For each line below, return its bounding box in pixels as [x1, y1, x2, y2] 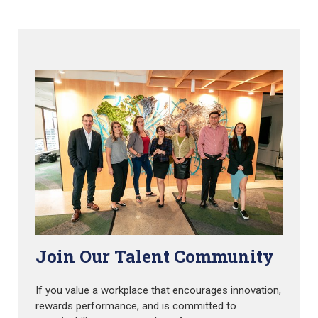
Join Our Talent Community [35, 244, 274, 268]
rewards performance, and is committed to [35, 300, 236, 313]
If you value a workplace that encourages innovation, [35, 284, 281, 297]
